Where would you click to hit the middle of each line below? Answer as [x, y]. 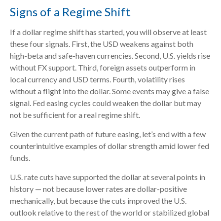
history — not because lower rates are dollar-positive [98, 188]
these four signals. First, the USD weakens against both [102, 43]
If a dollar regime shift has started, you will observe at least [108, 32]
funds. [20, 157]
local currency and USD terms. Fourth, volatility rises [97, 79]
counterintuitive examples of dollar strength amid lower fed [110, 146]
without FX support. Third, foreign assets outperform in [103, 67]
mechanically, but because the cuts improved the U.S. [98, 200]
